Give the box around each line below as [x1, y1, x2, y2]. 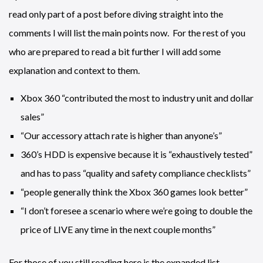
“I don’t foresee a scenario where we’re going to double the [21, 205, 252, 216]
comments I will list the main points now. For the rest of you [9, 27, 245, 38]
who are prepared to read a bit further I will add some [9, 46, 221, 57]
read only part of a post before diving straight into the [9, 8, 223, 19]
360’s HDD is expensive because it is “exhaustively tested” [21, 149, 252, 160]
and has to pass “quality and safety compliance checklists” [21, 167, 251, 178]
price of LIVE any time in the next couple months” [21, 224, 215, 235]
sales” [21, 111, 44, 122]
